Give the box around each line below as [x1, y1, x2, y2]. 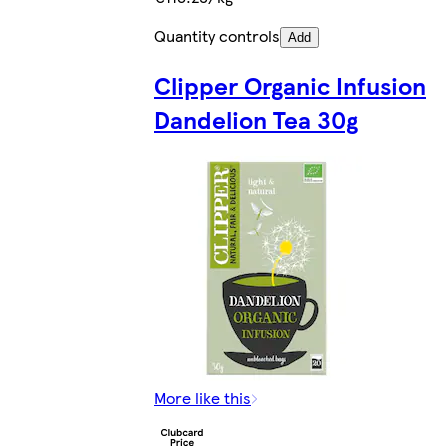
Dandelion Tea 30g [154, 102, 358, 136]
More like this [154, 385, 251, 409]
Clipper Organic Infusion [154, 68, 426, 102]
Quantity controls [154, 24, 280, 48]
